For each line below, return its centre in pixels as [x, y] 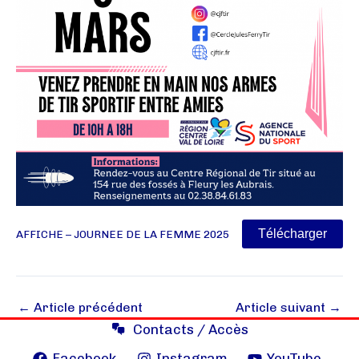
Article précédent [87, 307]
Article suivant [282, 307]
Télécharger [292, 234]
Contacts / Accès [191, 329]
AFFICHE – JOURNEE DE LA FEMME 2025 [123, 234]
